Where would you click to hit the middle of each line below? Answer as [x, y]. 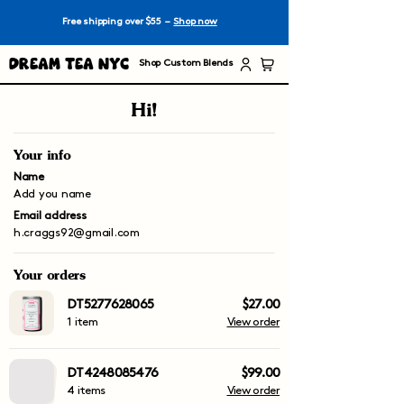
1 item [83, 322]
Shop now [195, 22]
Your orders [50, 275]
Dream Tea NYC [69, 63]
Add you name [52, 194]
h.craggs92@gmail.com [77, 233]
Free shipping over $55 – [118, 22]
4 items [86, 390]
